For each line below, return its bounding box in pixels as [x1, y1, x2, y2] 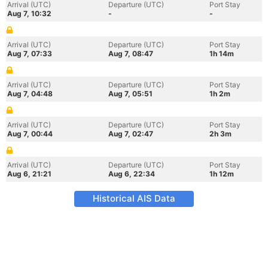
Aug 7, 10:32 [7, 9, 51, 18]
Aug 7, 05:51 [108, 89, 153, 98]
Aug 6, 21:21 [7, 169, 51, 178]
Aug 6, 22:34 [108, 169, 155, 178]
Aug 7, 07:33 [7, 49, 52, 58]
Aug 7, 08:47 [108, 49, 153, 58]
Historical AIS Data [93, 193, 175, 204]
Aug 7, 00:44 [7, 129, 53, 138]
